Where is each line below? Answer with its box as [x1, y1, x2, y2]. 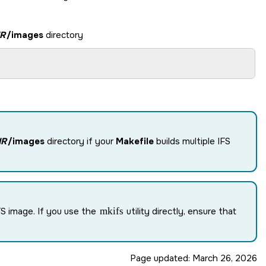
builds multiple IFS [153, 135, 230, 147]
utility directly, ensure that [124, 205, 236, 217]
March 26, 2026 [192, 252, 257, 264]
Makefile [115, 135, 154, 147]
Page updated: [130, 252, 192, 264]
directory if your [44, 135, 116, 147]
